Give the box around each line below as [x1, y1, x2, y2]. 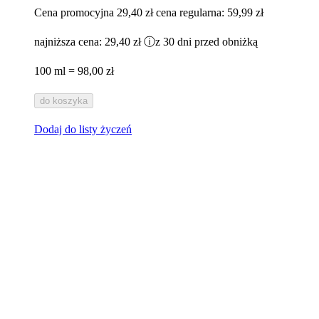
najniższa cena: [34, 35, 105, 48]
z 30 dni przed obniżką [155, 35, 258, 48]
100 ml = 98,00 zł [34, 64, 114, 77]
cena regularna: [156, 6, 227, 19]
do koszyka [40, 95, 88, 106]
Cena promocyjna [34, 6, 114, 19]
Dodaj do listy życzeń [34, 122, 132, 135]
